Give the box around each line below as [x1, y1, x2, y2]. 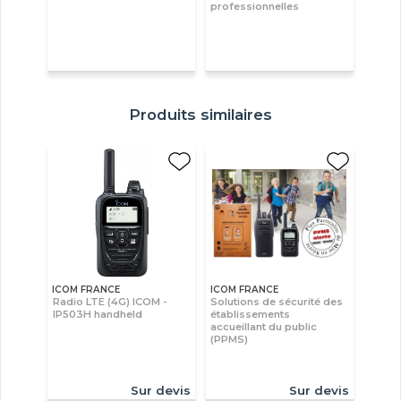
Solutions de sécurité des [210, 294, 344, 308]
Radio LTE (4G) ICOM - [53, 294, 167, 308]
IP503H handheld [53, 307, 142, 320]
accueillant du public [210, 320, 318, 333]
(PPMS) [210, 332, 249, 346]
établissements [210, 307, 291, 320]
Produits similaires [129, 105, 272, 124]
